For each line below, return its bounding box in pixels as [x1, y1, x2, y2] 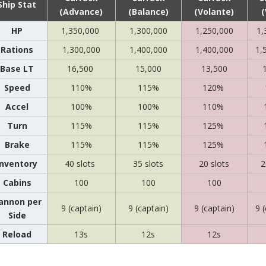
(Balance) [128, 6, 169, 17]
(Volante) [194, 6, 235, 17]
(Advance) [59, 6, 103, 17]
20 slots [199, 158, 230, 169]
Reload [2, 229, 32, 240]
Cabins [2, 177, 31, 188]
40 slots [65, 158, 98, 169]
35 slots [133, 158, 164, 169]
